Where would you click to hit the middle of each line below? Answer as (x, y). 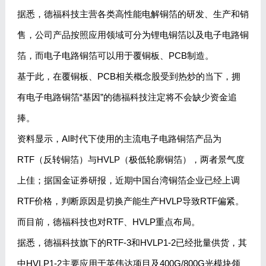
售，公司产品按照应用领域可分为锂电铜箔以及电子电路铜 (133, 35)
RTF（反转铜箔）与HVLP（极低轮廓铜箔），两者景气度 (131, 160)
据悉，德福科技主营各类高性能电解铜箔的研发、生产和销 (133, 14)
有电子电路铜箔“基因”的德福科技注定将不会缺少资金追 (127, 97)
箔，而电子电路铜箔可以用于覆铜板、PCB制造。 (115, 56)
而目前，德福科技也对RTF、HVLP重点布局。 (108, 222)
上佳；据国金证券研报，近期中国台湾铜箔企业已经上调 (128, 180)
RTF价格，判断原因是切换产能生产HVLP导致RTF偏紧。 (130, 201)
